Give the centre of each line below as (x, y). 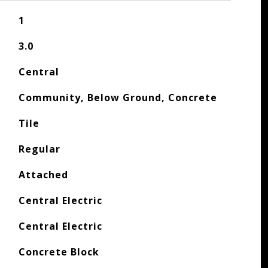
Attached (43, 175)
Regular (39, 149)
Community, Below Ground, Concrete (118, 98)
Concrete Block (59, 252)
